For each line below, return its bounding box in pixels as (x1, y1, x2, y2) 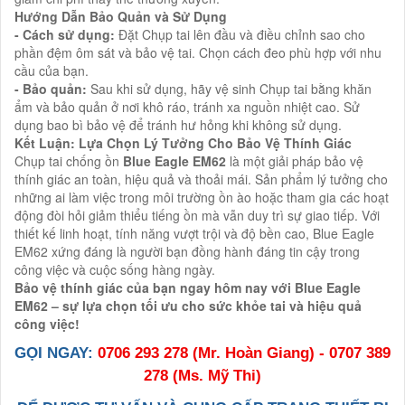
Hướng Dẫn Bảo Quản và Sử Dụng (14, 6, 227, 25)
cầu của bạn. (14, 61, 89, 80)
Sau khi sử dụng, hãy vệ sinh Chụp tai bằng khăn (90, 79, 372, 98)
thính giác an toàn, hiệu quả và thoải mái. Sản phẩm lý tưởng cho (14, 169, 388, 188)
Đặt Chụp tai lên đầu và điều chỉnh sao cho (118, 24, 365, 43)
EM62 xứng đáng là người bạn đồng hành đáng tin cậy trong (14, 241, 360, 260)
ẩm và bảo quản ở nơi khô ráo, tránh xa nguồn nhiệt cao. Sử (14, 97, 360, 116)
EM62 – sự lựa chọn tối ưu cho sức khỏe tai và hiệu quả (14, 296, 362, 315)
